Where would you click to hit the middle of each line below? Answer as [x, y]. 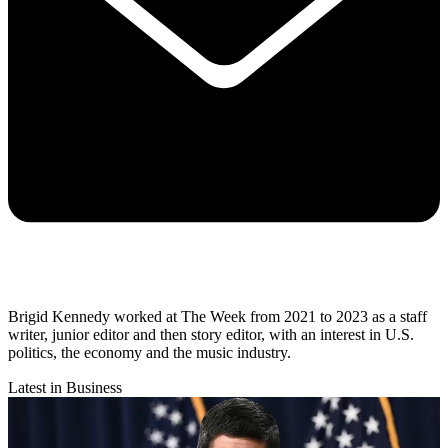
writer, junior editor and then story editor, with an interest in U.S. [211, 334]
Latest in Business [65, 387]
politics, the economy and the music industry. [151, 352]
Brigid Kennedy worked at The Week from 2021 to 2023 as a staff [217, 316]
